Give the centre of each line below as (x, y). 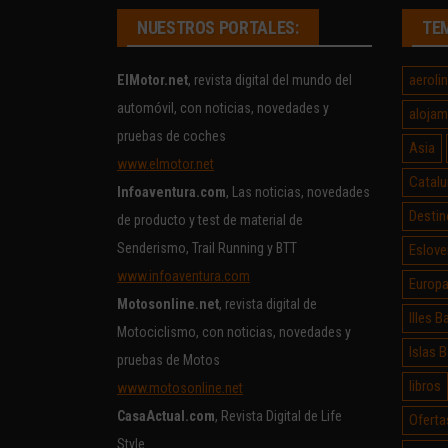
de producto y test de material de (210, 220)
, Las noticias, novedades (298, 192)
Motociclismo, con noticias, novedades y (234, 332)
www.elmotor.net (165, 164)
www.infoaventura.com (183, 276)
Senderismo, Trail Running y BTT (208, 248)
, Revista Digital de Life (278, 416)
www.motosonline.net (180, 388)
